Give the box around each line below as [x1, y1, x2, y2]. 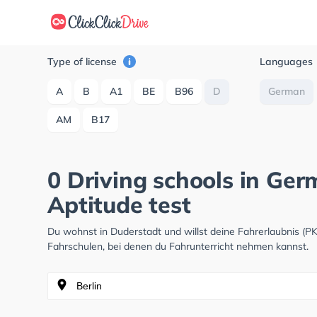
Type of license [47, 55, 120, 68]
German [268, 85, 306, 98]
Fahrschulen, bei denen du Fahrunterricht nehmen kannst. [47, 240, 309, 253]
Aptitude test [47, 190, 191, 219]
